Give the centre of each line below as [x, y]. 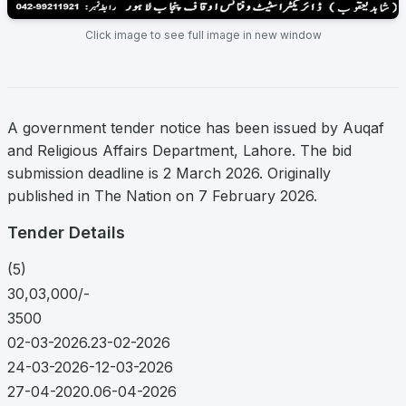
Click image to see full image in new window [203, 35]
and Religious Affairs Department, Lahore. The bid [179, 151]
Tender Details [66, 233]
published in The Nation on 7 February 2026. [162, 196]
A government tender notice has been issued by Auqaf [196, 128]
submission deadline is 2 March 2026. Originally [169, 174]
